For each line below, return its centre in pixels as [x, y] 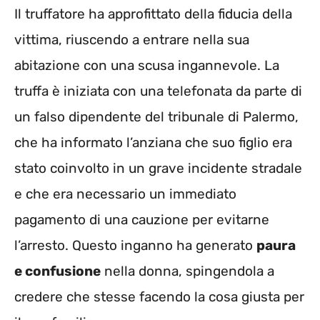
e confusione [57, 271]
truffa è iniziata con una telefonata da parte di [158, 91]
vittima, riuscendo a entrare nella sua [132, 39]
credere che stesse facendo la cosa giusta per [159, 296]
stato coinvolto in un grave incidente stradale [158, 168]
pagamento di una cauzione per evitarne [142, 219]
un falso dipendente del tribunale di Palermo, [156, 116]
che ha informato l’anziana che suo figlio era [153, 142]
